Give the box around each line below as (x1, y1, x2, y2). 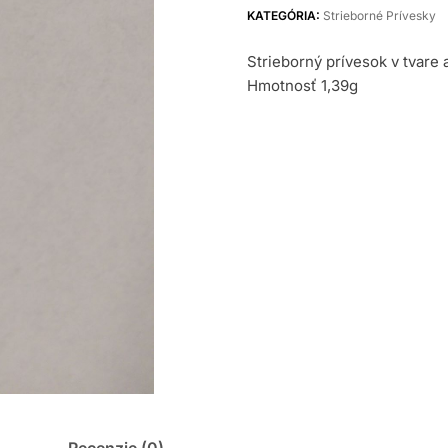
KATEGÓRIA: (246, 7, 323, 23)
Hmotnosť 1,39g (246, 75, 358, 95)
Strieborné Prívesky (322, 7, 436, 23)
